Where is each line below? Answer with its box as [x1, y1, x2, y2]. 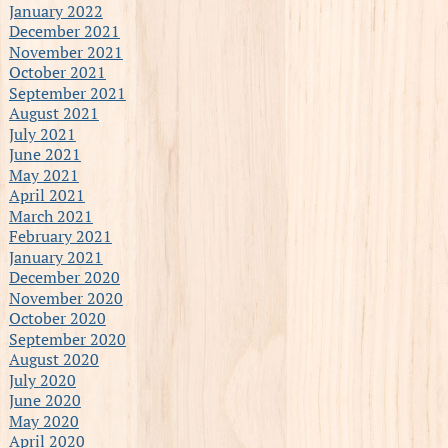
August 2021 [8, 101, 99, 124]
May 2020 [8, 409, 79, 432]
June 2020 [8, 388, 81, 411]
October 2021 [8, 60, 106, 83]
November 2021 [8, 40, 123, 63]
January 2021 [8, 245, 103, 268]
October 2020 [8, 306, 106, 329]
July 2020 [8, 368, 76, 391]
